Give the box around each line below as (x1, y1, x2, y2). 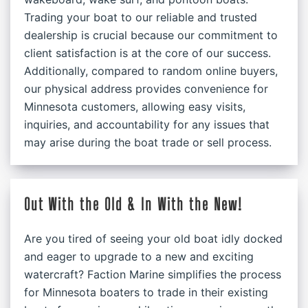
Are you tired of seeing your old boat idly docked (24, 232, 283, 245)
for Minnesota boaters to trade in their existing (24, 285, 268, 299)
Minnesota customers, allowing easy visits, (24, 100, 245, 113)
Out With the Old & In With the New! (24, 195, 243, 214)
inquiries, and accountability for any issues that (24, 118, 269, 131)
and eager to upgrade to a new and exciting (24, 250, 254, 263)
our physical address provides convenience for (24, 82, 268, 96)
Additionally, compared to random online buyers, (24, 64, 278, 78)
